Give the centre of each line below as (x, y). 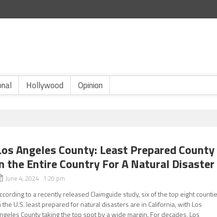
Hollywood (45, 85)
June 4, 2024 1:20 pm (35, 178)
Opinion (90, 85)
